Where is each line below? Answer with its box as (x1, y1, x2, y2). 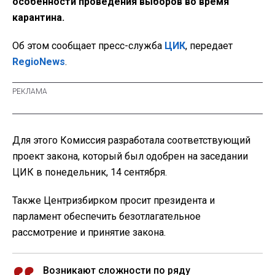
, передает (185, 40, 233, 52)
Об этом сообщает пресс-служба (12, 40, 165, 52)
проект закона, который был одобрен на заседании (12, 150, 248, 163)
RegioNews (12, 56, 65, 68)
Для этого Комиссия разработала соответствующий (12, 134, 250, 147)
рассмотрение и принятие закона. (12, 227, 166, 239)
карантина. (12, 12, 64, 24)
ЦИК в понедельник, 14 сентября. (12, 166, 167, 179)
